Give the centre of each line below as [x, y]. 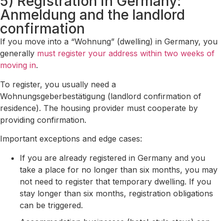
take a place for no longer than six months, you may [119, 169]
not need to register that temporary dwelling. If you [115, 181]
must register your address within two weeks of [126, 54]
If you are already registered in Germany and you [112, 158]
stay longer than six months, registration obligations [116, 193]
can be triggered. [51, 205]
